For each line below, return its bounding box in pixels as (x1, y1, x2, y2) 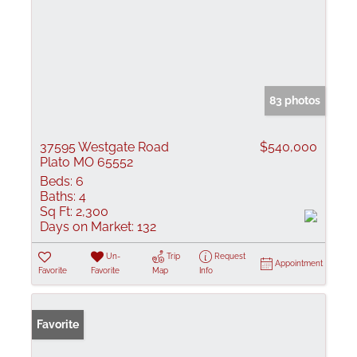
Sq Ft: (40, 204, 73, 219)
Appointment (275, 259, 323, 268)
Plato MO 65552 (40, 155, 133, 170)
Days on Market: (40, 219, 134, 234)
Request (214, 252, 245, 261)
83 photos (269, 94, 320, 107)
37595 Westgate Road (40, 139, 169, 155)
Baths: (40, 189, 76, 204)
